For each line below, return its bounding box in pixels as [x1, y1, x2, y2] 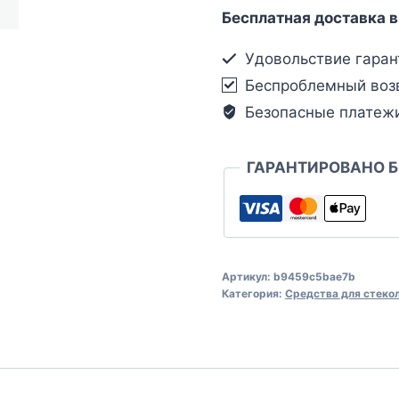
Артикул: [221, 269, 273, 283]
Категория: [221, 286, 285, 300]
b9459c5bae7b [273, 269, 355, 283]
